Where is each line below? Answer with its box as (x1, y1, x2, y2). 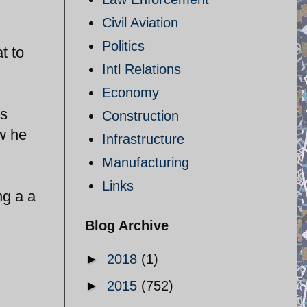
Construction (102, 108, 179, 123)
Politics (102, 38, 145, 53)
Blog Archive (85, 218, 169, 233)
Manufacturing (102, 155, 189, 170)
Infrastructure (102, 132, 184, 147)
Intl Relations (102, 62, 181, 77)
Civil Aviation (102, 15, 178, 30)
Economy (102, 85, 159, 100)
